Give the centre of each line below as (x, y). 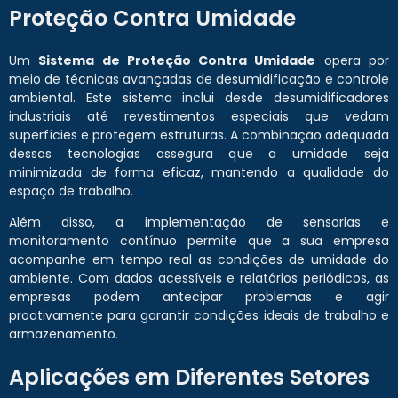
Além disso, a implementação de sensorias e (199, 222)
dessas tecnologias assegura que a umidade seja (199, 153)
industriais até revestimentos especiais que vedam (199, 116)
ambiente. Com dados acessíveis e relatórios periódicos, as (199, 278)
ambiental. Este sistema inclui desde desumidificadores (199, 97)
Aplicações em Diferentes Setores (189, 377)
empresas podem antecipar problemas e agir (199, 296)
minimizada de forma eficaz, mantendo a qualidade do (199, 172)
